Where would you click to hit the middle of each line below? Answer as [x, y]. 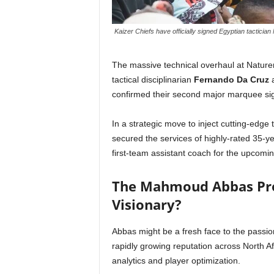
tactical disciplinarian [153, 80]
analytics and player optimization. [176, 261]
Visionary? [146, 204]
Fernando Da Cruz [231, 80]
